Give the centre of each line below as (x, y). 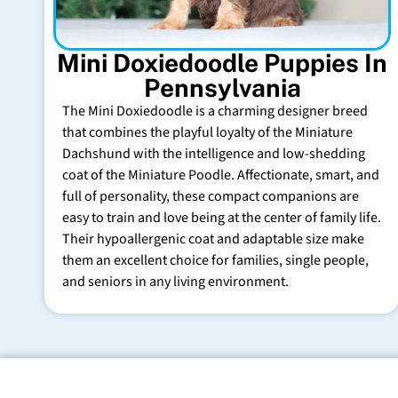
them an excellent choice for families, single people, (215, 260)
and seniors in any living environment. (175, 281)
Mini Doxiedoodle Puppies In (222, 62)
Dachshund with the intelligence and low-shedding (214, 153)
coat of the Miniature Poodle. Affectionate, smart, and (221, 175)
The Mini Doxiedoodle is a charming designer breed (215, 111)
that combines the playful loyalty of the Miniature (207, 132)
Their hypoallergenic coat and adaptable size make (213, 239)
